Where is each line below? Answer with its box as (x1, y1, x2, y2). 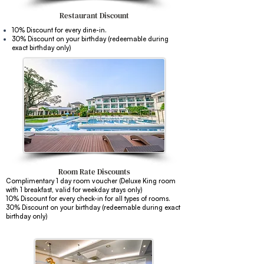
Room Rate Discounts (58, 167, 130, 177)
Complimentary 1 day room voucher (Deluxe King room (6, 177, 176, 185)
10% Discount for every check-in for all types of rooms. (6, 194, 172, 203)
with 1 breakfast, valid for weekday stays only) (6, 186, 142, 194)
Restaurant (60, 11, 98, 21)
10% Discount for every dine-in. (12, 26, 107, 34)
